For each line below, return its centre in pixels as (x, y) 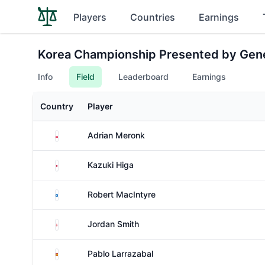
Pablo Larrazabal (120, 253)
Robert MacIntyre (122, 194)
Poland (71, 134)
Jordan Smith (113, 224)
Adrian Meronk (116, 135)
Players (90, 17)
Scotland (75, 193)
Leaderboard (143, 77)
